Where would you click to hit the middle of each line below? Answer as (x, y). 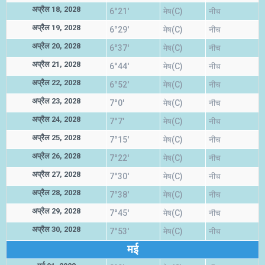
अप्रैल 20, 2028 (56, 46)
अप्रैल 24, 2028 (56, 119)
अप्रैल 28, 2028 (56, 193)
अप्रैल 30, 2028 (56, 229)
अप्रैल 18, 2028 (56, 9)
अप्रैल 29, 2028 (56, 211)
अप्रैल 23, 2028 (56, 101)
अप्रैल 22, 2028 (56, 83)
